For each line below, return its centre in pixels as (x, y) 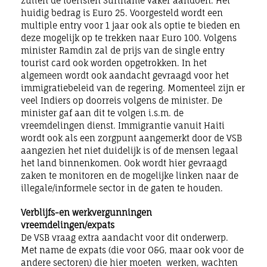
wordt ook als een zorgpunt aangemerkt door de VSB (131, 138)
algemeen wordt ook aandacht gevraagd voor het (125, 75)
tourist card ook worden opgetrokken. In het (114, 63)
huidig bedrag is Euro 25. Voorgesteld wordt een (122, 13)
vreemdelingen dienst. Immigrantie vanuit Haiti (123, 125)
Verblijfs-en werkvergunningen (86, 212)
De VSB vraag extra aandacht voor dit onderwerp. (125, 237)
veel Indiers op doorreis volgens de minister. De (122, 100)
